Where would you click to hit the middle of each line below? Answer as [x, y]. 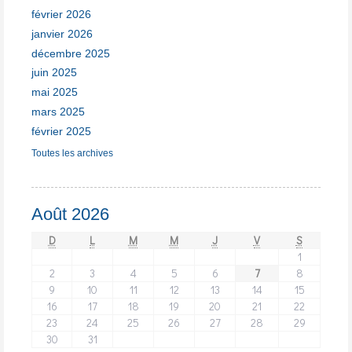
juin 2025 [54, 73]
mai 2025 [55, 92]
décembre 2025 [71, 53]
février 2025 [61, 131]
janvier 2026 [62, 33]
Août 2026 [70, 214]
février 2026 [61, 15]
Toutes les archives [72, 153]
